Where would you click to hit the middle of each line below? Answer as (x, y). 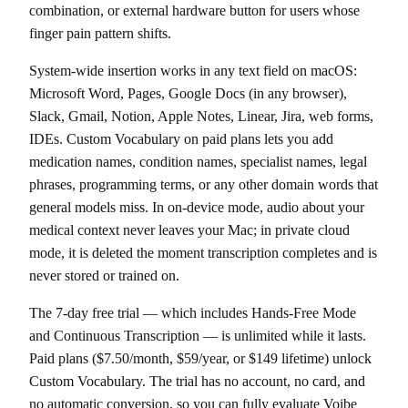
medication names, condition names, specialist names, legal (198, 162)
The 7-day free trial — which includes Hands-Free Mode (193, 313)
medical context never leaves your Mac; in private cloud (189, 230)
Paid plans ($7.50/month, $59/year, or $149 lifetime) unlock (200, 359)
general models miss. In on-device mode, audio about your (197, 208)
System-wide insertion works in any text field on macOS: (193, 71)
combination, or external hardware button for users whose (194, 11)
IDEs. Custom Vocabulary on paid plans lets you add (181, 139)
